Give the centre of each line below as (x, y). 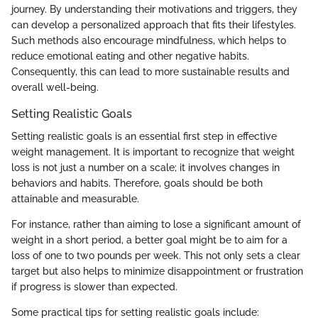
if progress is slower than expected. (94, 287)
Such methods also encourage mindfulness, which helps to (149, 41)
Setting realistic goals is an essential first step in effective (144, 137)
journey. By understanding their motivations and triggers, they (154, 10)
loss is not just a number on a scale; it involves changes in (146, 168)
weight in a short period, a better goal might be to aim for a (149, 240)
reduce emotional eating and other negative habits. (130, 56)
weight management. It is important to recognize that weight (153, 152)
